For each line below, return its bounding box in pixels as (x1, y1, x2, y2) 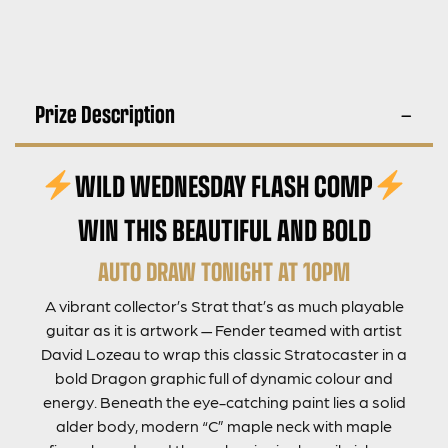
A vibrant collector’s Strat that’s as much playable (44, 295, 404, 315)
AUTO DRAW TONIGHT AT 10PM (98, 250, 350, 289)
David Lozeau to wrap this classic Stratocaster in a (41, 343, 407, 363)
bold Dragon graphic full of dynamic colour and (55, 367, 393, 387)
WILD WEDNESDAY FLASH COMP (75, 162, 373, 206)
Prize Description (35, 95, 175, 131)
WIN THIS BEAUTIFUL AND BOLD (77, 206, 371, 250)
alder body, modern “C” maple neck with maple (56, 415, 392, 435)
